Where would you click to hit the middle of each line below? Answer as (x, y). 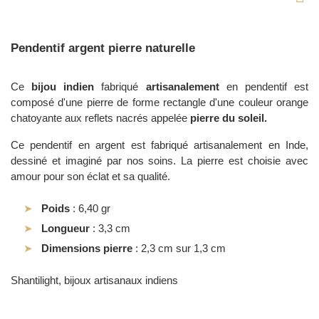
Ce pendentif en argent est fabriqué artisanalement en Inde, (159, 145)
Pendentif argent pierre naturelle (103, 48)
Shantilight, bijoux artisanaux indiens (94, 280)
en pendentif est (264, 87)
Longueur (66, 228)
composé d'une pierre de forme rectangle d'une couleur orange (159, 102)
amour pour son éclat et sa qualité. (90, 176)
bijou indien (63, 87)
